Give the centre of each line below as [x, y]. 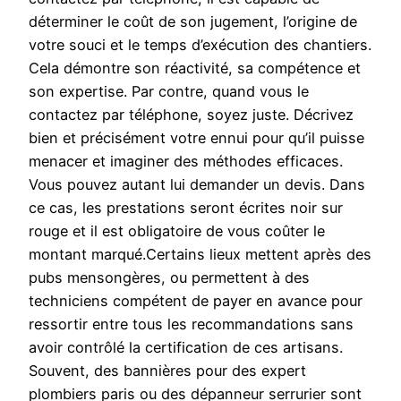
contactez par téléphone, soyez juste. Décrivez [191, 115]
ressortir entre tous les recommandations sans [191, 324]
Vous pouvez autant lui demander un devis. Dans [197, 185]
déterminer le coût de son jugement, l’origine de [193, 22]
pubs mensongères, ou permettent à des [169, 278]
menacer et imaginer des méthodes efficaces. [186, 162]
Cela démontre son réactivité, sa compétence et [195, 68]
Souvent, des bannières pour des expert [167, 371]
